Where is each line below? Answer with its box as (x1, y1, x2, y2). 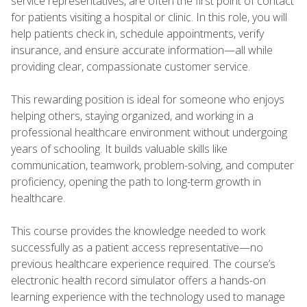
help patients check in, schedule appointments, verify (11, 25, 264, 41)
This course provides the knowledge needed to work (11, 223, 265, 238)
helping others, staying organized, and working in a (11, 108, 254, 123)
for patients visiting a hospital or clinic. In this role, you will (11, 9, 287, 25)
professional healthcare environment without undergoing (11, 124, 287, 140)
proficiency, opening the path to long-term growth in (11, 173, 261, 189)
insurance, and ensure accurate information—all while (11, 42, 273, 58)
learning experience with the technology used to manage (11, 288, 285, 304)
